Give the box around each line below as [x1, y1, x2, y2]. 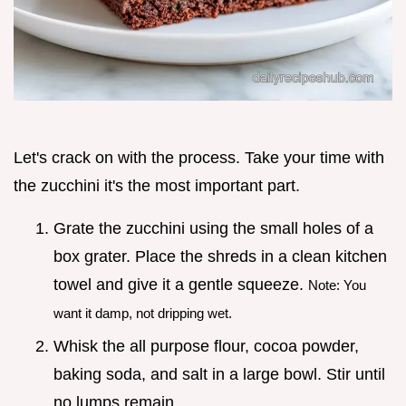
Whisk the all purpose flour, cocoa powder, [53, 336, 359, 355]
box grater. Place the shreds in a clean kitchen [53, 247, 387, 266]
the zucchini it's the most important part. [14, 177, 300, 196]
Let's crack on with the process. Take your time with [14, 149, 384, 168]
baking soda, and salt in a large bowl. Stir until [53, 364, 385, 383]
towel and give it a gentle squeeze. [53, 275, 308, 295]
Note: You [308, 277, 366, 294]
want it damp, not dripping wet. [53, 305, 232, 322]
